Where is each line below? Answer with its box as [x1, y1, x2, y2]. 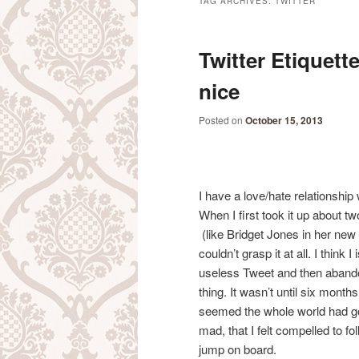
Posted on [199, 113, 245, 127]
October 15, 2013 [245, 113, 323, 128]
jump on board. [199, 340, 276, 357]
